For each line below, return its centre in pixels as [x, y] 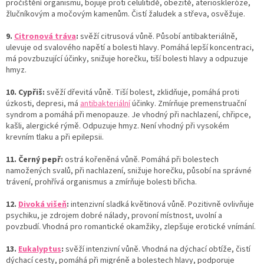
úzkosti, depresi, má [43, 103]
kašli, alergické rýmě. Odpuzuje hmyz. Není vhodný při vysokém [118, 126]
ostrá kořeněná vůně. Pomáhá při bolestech [142, 159]
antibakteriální [105, 103]
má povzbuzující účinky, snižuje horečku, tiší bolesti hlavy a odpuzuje [127, 59]
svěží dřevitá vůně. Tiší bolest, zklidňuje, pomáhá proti [143, 92]
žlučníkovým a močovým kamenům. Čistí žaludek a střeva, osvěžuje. [126, 14]
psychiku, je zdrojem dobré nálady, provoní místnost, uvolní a [114, 215]
